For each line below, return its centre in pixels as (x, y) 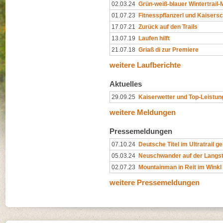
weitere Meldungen (143, 112)
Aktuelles (126, 84)
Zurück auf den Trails (168, 27)
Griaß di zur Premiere (168, 50)
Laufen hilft (154, 38)
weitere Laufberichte (145, 65)
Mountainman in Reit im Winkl (180, 167)
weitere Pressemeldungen (155, 182)
